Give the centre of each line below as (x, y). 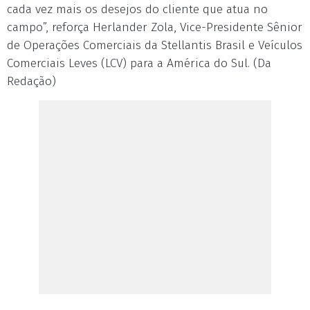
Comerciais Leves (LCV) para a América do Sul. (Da (139, 63)
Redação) (31, 81)
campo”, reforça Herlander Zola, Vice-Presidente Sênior (155, 27)
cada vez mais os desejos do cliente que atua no (137, 9)
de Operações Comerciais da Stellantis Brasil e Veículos (155, 45)
